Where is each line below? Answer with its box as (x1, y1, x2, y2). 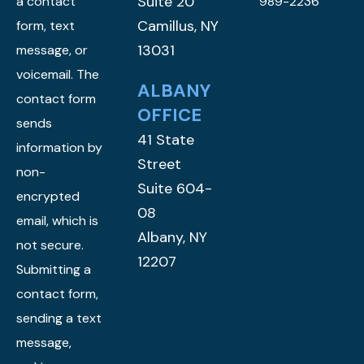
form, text (16, 16, 75, 34)
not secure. (16, 236, 84, 253)
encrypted (16, 187, 80, 205)
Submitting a (16, 260, 91, 278)
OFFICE (137, 102, 202, 127)
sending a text (16, 309, 102, 327)
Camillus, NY (137, 15, 219, 36)
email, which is (16, 211, 98, 229)
